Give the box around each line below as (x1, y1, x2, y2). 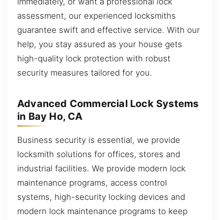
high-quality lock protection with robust (17, 53, 170, 63)
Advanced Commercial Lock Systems (17, 97, 199, 110)
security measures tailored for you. (17, 67, 152, 78)
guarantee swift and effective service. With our (17, 25, 200, 35)
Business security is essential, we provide (17, 135, 180, 145)
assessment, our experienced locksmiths (17, 10, 176, 21)
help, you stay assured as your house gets (17, 39, 182, 49)
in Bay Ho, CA (17, 110, 83, 122)
